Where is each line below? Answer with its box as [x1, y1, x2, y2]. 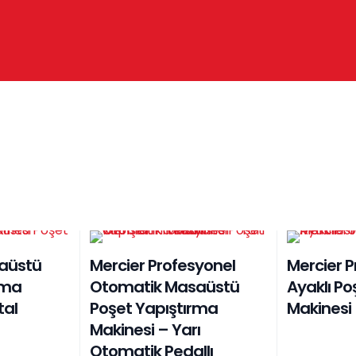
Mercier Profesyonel [90, 253, 236, 277]
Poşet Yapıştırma [90, 296, 219, 319]
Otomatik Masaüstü [90, 275, 240, 298]
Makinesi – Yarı [90, 318, 201, 341]
